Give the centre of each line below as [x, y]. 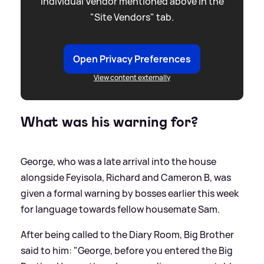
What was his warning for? [109, 122]
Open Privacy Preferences [132, 59]
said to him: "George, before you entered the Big [127, 251]
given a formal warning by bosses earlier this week [130, 194]
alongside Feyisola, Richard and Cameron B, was [126, 178]
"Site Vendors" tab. [132, 17]
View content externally [132, 78]
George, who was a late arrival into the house [118, 162]
